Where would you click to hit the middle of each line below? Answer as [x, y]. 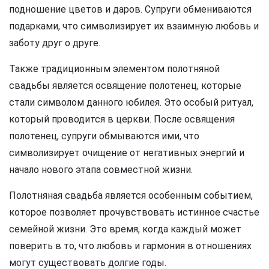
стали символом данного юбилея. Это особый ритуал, [131, 102]
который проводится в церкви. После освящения [122, 119]
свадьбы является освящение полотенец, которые [125, 85]
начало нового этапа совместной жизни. [101, 169]
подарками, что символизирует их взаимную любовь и [134, 26]
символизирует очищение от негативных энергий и [127, 153]
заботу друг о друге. [55, 43]
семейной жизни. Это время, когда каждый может [125, 229]
